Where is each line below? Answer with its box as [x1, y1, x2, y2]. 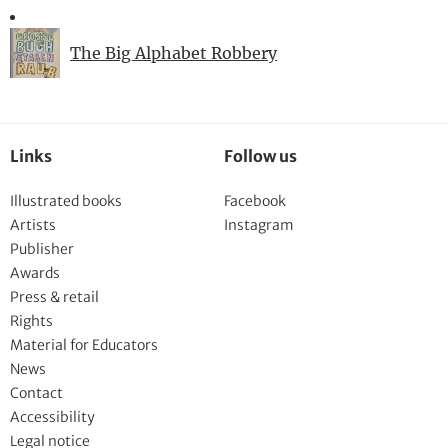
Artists [10, 215, 56, 234]
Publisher [10, 239, 74, 258]
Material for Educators [10, 335, 158, 354]
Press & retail [10, 287, 99, 306]
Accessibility [10, 407, 95, 426]
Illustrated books [10, 191, 122, 210]
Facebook [224, 191, 286, 210]
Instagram [224, 215, 294, 234]
